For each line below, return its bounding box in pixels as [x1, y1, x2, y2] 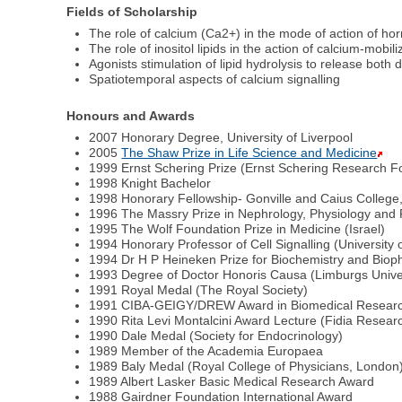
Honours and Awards [66, 109, 196, 124]
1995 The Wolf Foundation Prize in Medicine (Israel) [89, 222, 386, 237]
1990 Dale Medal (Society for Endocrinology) [89, 328, 344, 344]
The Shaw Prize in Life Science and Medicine [121, 145, 378, 161]
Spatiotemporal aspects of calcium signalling [89, 71, 341, 86]
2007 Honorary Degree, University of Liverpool [89, 130, 354, 145]
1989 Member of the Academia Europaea [89, 344, 324, 359]
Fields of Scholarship [66, 4, 198, 19]
